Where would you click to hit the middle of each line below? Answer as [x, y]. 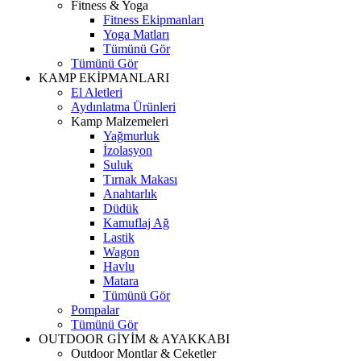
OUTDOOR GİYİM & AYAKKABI [134, 339]
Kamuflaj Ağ [136, 223]
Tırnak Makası [140, 179]
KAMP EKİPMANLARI [104, 78]
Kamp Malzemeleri [120, 121]
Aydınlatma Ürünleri [123, 107]
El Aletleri [97, 92]
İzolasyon [128, 150]
